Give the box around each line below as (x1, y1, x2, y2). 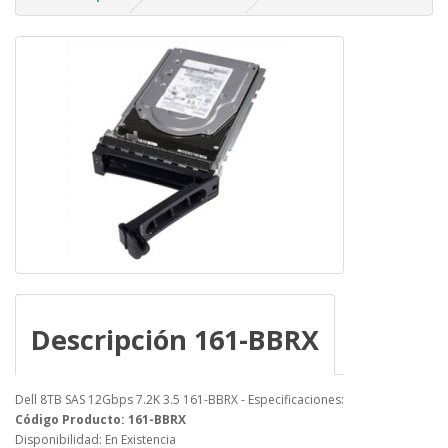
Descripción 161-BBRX (31, 321, 319, 359)
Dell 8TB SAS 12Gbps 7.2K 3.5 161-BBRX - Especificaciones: (15, 391, 344, 409)
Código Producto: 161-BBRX (15, 411, 186, 429)
